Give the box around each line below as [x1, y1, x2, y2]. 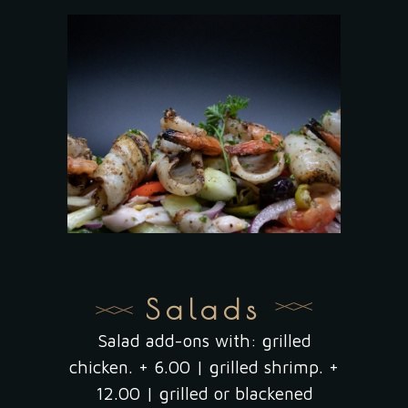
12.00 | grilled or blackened [95, 383, 313, 403]
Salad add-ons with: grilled [97, 331, 311, 351]
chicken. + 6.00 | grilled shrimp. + [69, 357, 339, 377]
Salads [146, 292, 262, 325]
